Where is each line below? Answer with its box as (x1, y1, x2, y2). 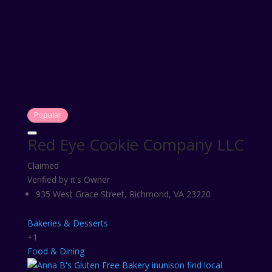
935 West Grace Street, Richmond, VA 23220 (35, 188, 211, 200)
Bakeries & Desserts (27, 217, 108, 229)
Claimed (27, 160, 59, 171)
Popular (33, 110, 61, 120)
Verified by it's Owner (27, 174, 110, 185)
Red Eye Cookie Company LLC (27, 134, 244, 155)
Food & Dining (27, 245, 84, 257)
